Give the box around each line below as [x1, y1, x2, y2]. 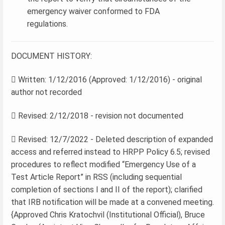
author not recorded [11, 87, 82, 97]
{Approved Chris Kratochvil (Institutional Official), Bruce [11, 209, 205, 219]
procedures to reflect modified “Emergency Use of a [11, 159, 196, 169]
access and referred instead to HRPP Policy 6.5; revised [11, 147, 210, 157]
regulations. [27, 19, 68, 29]
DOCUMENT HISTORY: [11, 51, 92, 61]
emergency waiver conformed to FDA [27, 6, 160, 16]
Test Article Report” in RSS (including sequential [11, 172, 182, 182]
